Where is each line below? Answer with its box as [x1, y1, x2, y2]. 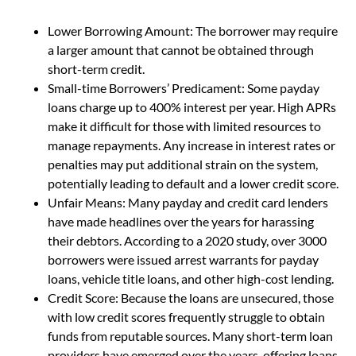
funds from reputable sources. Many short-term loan [48, 327, 333, 343]
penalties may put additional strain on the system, [48, 156, 318, 172]
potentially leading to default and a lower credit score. [48, 175, 339, 191]
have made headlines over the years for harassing [48, 213, 314, 229]
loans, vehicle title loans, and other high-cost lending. [48, 270, 334, 286]
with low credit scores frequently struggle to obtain [48, 308, 325, 324]
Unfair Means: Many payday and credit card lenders [48, 194, 328, 210]
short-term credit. [48, 60, 145, 76]
